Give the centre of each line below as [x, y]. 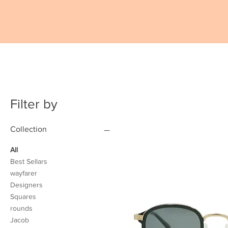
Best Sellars [29, 162]
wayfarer [24, 173]
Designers [26, 185]
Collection [28, 129]
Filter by [34, 104]
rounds [21, 208]
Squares [23, 197]
